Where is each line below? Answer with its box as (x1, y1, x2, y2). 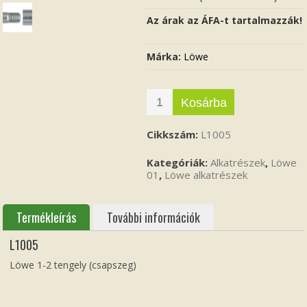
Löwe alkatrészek (164, 167, 248, 182)
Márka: (147, 49, 184, 63)
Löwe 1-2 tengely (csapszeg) (10, 258, 137, 271)
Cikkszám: (147, 127, 201, 141)
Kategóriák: (147, 155, 211, 169)
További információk (107, 208, 201, 226)
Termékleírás (16, 208, 77, 226)
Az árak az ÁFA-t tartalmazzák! (147, 13, 303, 27)
